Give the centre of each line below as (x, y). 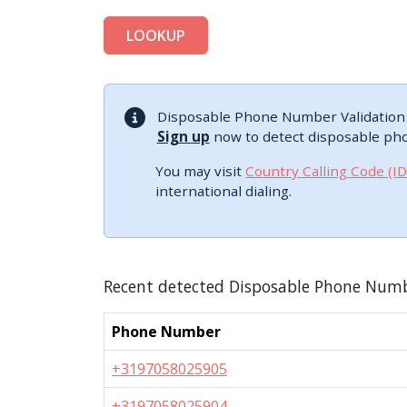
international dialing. (223, 191)
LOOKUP (156, 35)
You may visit (200, 171)
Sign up (183, 136)
